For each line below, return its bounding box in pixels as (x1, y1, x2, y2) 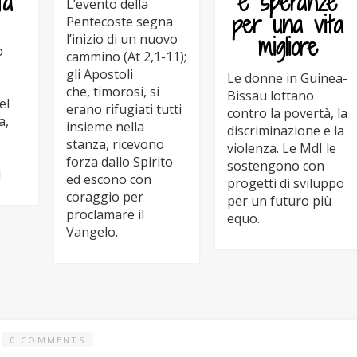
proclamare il (66, 205, 144, 223)
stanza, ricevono (66, 135, 164, 153)
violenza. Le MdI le (227, 139, 336, 157)
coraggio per (66, 187, 143, 206)
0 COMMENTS (10, 334, 85, 347)
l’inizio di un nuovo (66, 29, 178, 48)
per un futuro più (227, 191, 331, 210)
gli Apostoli (66, 65, 133, 83)
